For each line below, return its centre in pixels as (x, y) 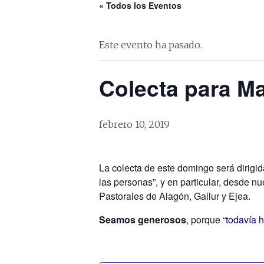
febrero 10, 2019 (134, 124)
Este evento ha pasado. (151, 44)
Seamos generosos (143, 219)
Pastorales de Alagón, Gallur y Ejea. (175, 196)
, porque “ (206, 219)
